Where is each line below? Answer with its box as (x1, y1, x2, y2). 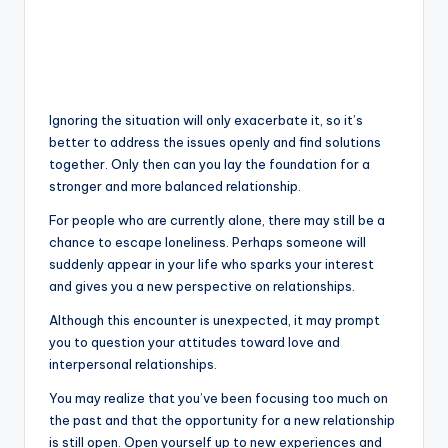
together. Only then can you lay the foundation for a (49, 155, 370, 172)
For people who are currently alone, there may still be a (49, 211, 385, 228)
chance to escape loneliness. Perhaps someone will (49, 233, 366, 250)
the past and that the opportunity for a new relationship (49, 411, 395, 428)
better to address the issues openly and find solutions (49, 133, 381, 150)
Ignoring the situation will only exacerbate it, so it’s (49, 111, 363, 128)
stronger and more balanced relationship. (49, 177, 301, 194)
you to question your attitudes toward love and (49, 333, 340, 350)
